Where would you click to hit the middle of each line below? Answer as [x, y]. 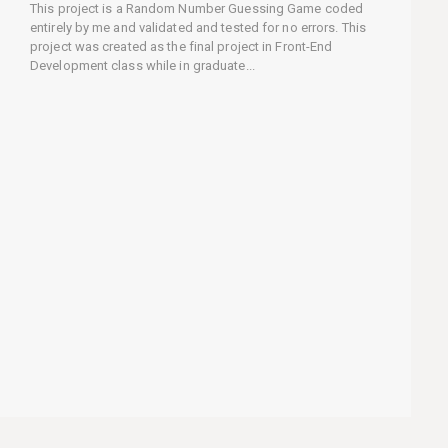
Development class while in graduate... [142, 65]
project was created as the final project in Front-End [181, 46]
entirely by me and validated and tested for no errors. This [198, 27]
